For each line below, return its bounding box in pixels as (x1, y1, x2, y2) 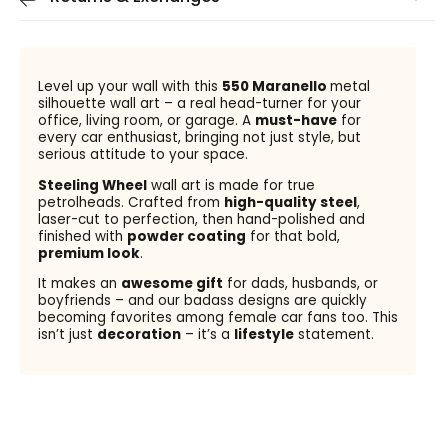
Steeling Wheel (37, 175, 147, 195)
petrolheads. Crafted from (37, 192, 224, 212)
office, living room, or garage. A (37, 111, 255, 131)
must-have (254, 111, 337, 131)
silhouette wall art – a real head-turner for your (37, 94, 361, 114)
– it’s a (180, 325, 234, 345)
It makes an (37, 274, 121, 294)
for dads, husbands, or (222, 274, 378, 294)
